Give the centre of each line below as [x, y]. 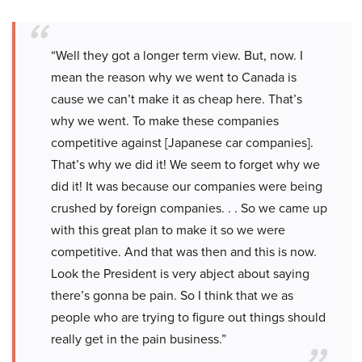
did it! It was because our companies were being [187, 186]
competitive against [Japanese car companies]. [182, 143]
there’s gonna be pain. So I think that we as [172, 295]
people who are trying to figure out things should [188, 317]
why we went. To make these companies [165, 121]
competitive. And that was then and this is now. [184, 252]
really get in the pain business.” [139, 339]
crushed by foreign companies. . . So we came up [189, 208]
